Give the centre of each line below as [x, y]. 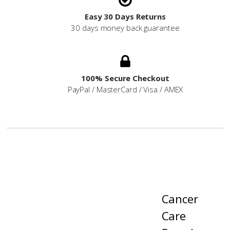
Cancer [180, 199]
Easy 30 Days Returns [125, 17]
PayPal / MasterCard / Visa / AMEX [125, 90]
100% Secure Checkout [125, 78]
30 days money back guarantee [125, 28]
